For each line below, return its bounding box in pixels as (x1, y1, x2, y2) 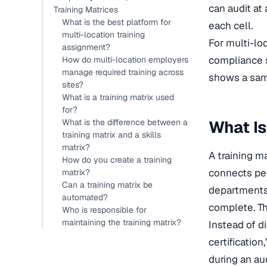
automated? (62, 192, 108, 203)
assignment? (62, 42, 110, 52)
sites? (62, 79, 83, 90)
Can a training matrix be (62, 179, 153, 190)
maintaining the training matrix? (62, 217, 181, 228)
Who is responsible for (62, 204, 147, 215)
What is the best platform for (62, 17, 171, 27)
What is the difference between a (62, 117, 188, 128)
